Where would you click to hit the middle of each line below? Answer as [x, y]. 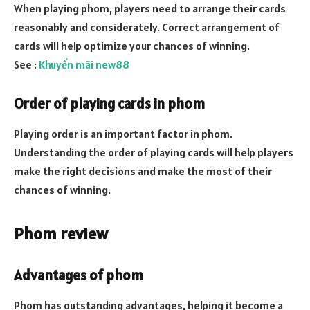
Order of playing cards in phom [109, 103]
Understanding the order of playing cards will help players [154, 152]
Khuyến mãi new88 [84, 64]
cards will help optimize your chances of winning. [132, 46]
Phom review [61, 234]
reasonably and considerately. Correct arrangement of [147, 27]
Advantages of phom [79, 275]
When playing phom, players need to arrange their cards [150, 8]
